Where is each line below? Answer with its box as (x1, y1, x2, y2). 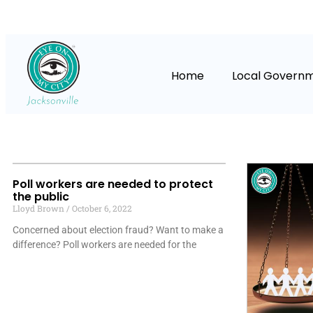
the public (13, 189, 69, 205)
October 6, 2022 (70, 203, 132, 214)
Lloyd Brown (13, 203, 66, 214)
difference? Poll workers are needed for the (13, 239, 196, 251)
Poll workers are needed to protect (13, 176, 213, 193)
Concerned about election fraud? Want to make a (13, 224, 224, 236)
